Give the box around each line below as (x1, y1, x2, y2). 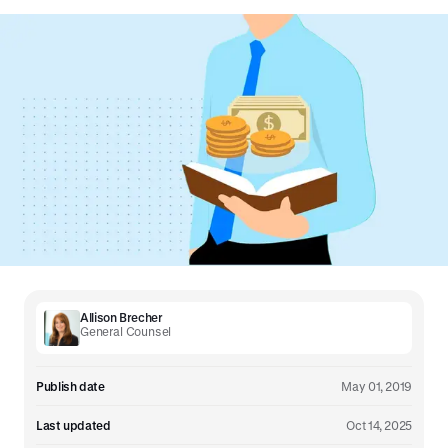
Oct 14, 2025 (346, 418, 412, 432)
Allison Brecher (80, 310, 163, 324)
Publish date (36, 379, 105, 393)
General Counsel (80, 324, 172, 338)
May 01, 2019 (341, 379, 412, 393)
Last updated (36, 418, 111, 432)
